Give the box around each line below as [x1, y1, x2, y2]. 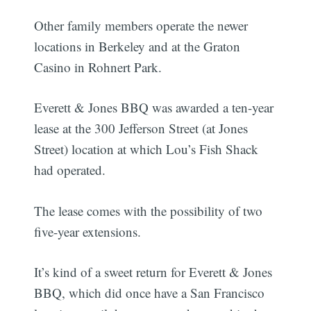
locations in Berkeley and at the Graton [34, 37, 241, 55]
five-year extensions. [34, 222, 142, 240]
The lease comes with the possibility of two [34, 201, 263, 219]
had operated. [34, 161, 106, 179]
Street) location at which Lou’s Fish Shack [34, 140, 259, 158]
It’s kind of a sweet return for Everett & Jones [34, 263, 273, 281]
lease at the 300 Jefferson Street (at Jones [34, 119, 249, 137]
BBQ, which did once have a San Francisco [34, 284, 265, 302]
